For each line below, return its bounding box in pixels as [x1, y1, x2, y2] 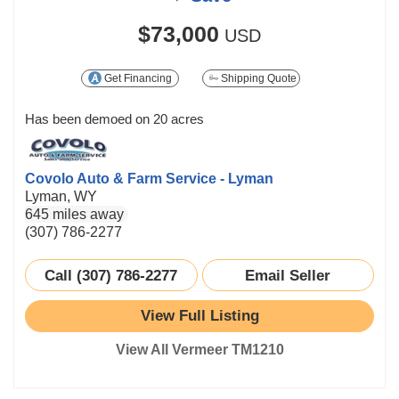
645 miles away [25, 206, 124, 222]
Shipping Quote [218, 71, 297, 85]
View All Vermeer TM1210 [115, 341, 284, 357]
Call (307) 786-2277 [45, 265, 178, 284]
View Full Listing [140, 306, 259, 324]
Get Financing [102, 71, 173, 85]
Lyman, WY [25, 188, 97, 204]
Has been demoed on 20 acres [25, 110, 204, 126]
